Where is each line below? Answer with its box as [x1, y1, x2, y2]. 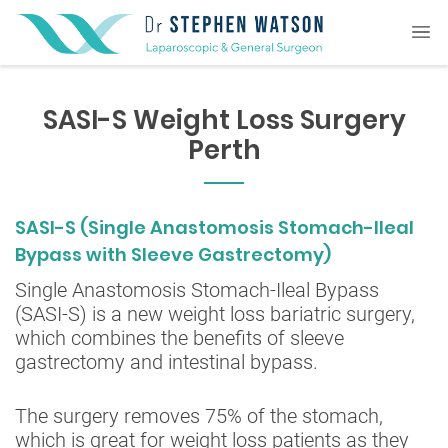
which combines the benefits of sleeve [15, 325, 344, 350]
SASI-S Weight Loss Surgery [42, 101, 406, 138]
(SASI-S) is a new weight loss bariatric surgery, [15, 301, 415, 326]
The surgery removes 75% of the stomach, [15, 403, 383, 428]
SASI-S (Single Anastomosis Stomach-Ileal [15, 214, 414, 240]
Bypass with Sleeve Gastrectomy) [15, 241, 331, 267]
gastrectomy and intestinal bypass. [15, 349, 318, 374]
